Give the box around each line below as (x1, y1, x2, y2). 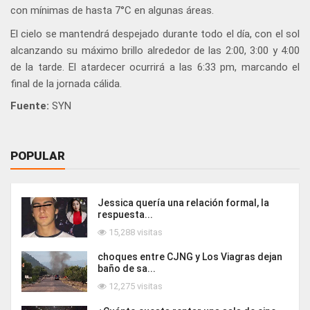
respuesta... (98, 209, 153, 221)
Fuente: (10, 100, 49, 113)
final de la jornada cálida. (10, 77, 122, 91)
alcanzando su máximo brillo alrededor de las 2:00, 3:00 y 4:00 (10, 44, 300, 57)
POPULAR (10, 149, 65, 163)
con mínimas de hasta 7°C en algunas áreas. (10, 4, 214, 17)
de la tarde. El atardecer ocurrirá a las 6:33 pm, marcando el (10, 61, 300, 74)
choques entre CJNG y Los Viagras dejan (98, 250, 282, 262)
